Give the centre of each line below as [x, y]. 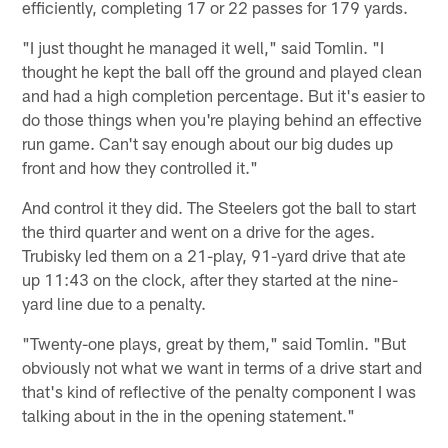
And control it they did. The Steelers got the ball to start [219, 206]
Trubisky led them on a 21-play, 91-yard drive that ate [214, 254]
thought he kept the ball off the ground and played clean [222, 70]
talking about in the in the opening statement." [189, 414]
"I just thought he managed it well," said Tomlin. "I [203, 46]
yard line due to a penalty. [114, 302]
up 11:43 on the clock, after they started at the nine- [210, 278]
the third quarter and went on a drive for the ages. [199, 230]
